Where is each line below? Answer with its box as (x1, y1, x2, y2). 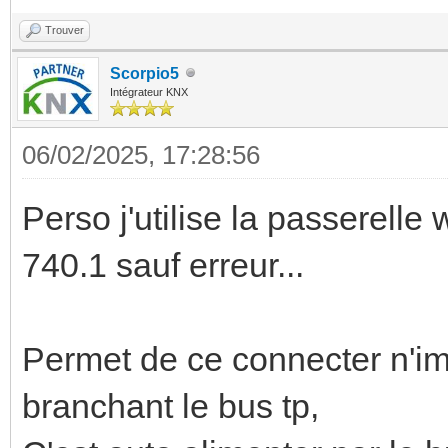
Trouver (45, 23, 84, 36)
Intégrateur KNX (110, 85, 188, 98)
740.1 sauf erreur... (22, 245, 304, 284)
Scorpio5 (110, 64, 179, 82)
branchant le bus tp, (22, 386, 319, 425)
